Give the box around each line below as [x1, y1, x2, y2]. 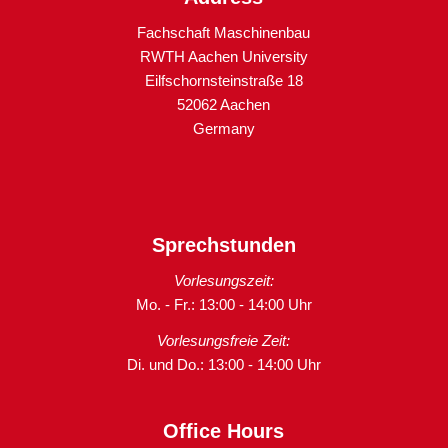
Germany [192, 120, 255, 138]
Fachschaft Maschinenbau [137, 24, 311, 42]
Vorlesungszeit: [173, 271, 274, 289]
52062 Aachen [177, 96, 271, 114]
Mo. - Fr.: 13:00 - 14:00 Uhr [135, 295, 312, 313]
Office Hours [163, 420, 285, 443]
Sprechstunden [151, 233, 296, 256]
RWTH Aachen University [139, 48, 308, 66]
